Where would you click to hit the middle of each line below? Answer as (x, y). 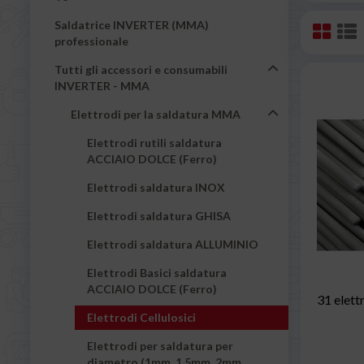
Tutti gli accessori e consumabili (141, 69)
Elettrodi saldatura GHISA (159, 215)
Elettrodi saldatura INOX (156, 187)
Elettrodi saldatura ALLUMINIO (173, 244)
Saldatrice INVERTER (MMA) (132, 24)
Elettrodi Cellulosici (141, 317)
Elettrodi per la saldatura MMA (156, 114)
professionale (91, 41)
